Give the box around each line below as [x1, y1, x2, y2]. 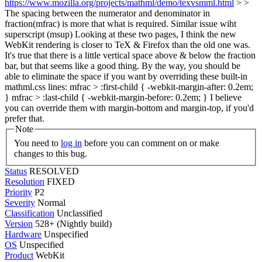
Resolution [5, 176, 44, 187]
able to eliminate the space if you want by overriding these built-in [5, 71, 247, 81]
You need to [14, 137, 61, 148]
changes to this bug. [14, 148, 87, 158]
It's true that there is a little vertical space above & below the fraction [5, 50, 256, 60]
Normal [37, 197, 65, 208]
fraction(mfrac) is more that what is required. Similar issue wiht [5, 19, 236, 29]
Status [5, 166, 27, 176]
